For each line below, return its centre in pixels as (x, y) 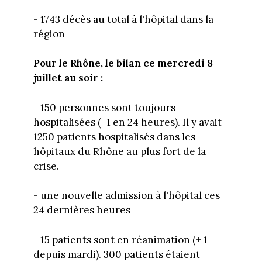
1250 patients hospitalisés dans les (114, 137)
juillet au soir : (68, 78)
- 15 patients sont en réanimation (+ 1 (120, 239)
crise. (46, 166)
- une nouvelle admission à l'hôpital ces (126, 196)
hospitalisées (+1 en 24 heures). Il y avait (127, 122)
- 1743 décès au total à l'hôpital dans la (123, 19)
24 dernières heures (82, 210)
